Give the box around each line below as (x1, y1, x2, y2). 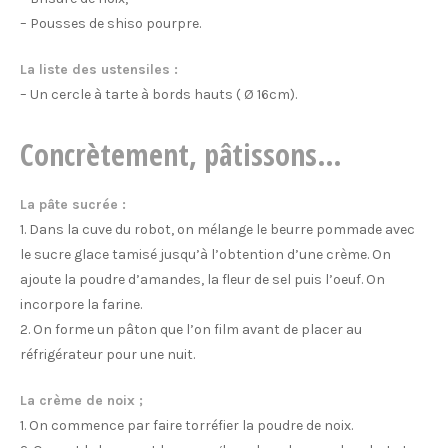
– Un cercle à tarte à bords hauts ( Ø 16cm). (20, 86, 297, 104)
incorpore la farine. (20, 296, 142, 314)
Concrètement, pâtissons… (20, 134, 342, 176)
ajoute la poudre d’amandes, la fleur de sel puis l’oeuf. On (20, 271, 385, 289)
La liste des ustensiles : (20, 61, 178, 79)
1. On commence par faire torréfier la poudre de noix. (20, 417, 353, 435)
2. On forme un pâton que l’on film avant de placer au (20, 321, 362, 339)
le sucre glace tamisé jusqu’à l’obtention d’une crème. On (20, 246, 391, 264)
